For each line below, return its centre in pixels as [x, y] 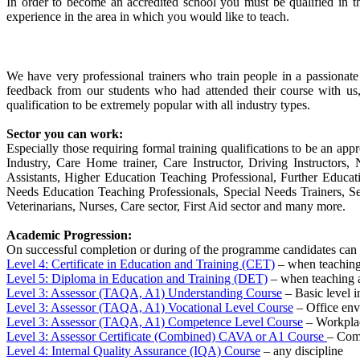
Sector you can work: [65, 133]
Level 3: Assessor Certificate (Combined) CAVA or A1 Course [167, 336]
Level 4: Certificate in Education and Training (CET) [141, 264]
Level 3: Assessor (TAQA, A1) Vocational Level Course [150, 307]
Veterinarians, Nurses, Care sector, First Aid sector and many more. [176, 206]
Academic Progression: [69, 235]
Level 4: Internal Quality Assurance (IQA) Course [133, 350]
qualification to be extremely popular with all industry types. [158, 104]
